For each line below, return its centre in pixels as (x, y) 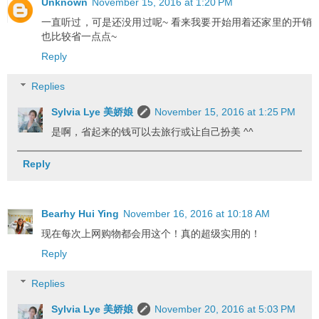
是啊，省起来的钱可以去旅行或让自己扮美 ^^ (153, 131)
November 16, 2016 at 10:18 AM (197, 213)
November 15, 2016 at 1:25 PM (225, 111)
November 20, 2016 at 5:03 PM (225, 309)
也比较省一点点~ (79, 37)
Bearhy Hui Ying (80, 213)
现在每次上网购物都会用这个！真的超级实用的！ (151, 233)
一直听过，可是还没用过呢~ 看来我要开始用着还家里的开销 (177, 22)
